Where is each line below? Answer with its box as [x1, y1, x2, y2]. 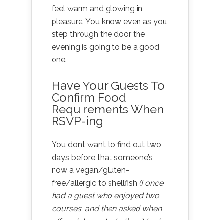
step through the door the [52, 29, 145, 39]
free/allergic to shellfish [52, 178, 139, 188]
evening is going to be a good [52, 42, 159, 52]
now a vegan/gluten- [52, 165, 129, 175]
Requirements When [52, 102, 164, 117]
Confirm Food [52, 90, 126, 105]
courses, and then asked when [52, 204, 162, 214]
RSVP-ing [52, 114, 103, 129]
